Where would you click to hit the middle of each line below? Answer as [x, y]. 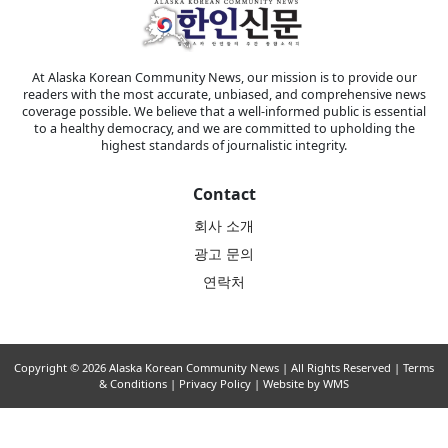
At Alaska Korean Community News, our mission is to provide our [224, 78]
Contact [224, 194]
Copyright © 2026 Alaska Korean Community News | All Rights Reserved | [208, 368]
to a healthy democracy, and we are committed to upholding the [224, 129]
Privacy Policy [215, 384]
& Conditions [133, 384]
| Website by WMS [300, 384]
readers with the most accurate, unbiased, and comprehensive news [224, 95]
